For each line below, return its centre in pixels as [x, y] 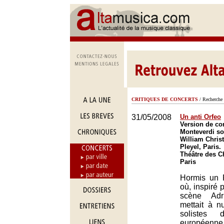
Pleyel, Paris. [200, 147]
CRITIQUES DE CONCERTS [165, 99]
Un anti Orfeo [200, 117]
